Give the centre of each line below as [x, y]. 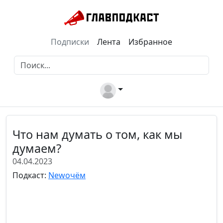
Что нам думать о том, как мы [97, 134]
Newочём [67, 175]
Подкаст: [30, 175]
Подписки [70, 42]
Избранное [150, 42]
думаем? [37, 148]
